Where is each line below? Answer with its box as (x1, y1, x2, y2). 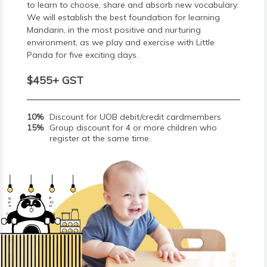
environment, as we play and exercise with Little (27, 36, 215, 48)
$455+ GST (27, 73, 83, 87)
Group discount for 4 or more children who (49, 122, 217, 133)
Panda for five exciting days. (27, 49, 138, 60)
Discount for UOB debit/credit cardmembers (49, 111, 221, 122)
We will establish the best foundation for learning (27, 11, 220, 23)
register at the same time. (49, 132, 151, 144)
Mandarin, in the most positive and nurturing (27, 24, 201, 35)
